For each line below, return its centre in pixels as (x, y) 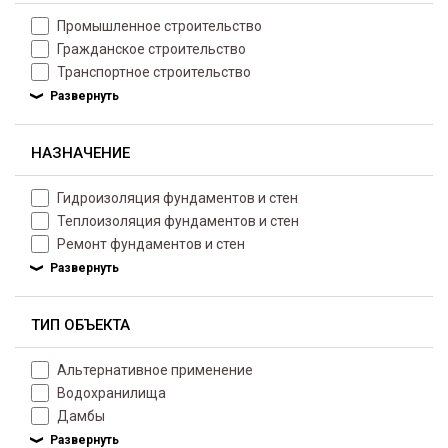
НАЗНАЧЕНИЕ (80, 153)
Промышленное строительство (159, 26)
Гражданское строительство (151, 49)
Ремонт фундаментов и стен (151, 244)
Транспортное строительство (154, 72)
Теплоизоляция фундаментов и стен (178, 221)
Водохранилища (111, 393)
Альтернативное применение (155, 370)
